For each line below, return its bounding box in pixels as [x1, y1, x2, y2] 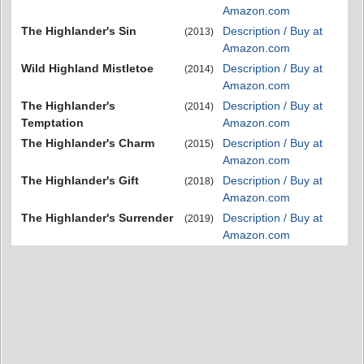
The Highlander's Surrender [21, 211, 173, 225]
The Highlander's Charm [21, 136, 154, 150]
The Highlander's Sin [21, 24, 136, 38]
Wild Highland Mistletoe [21, 62, 154, 76]
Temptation [21, 116, 84, 130]
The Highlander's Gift [21, 174, 139, 188]
